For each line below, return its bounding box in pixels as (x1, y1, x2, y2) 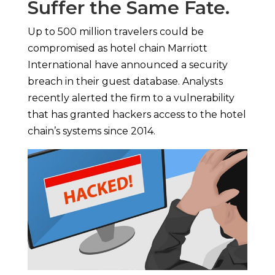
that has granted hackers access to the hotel (27, 109, 246, 120)
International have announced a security (27, 59, 228, 71)
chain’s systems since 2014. (27, 125, 155, 137)
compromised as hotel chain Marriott (27, 42, 207, 54)
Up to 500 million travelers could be (27, 26, 204, 37)
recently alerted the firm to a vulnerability (27, 92, 234, 104)
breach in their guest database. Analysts (27, 76, 223, 87)
